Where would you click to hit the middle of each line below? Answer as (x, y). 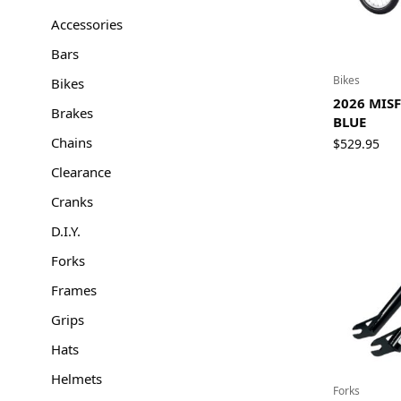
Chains (72, 142)
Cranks (72, 201)
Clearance (81, 172)
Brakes (72, 113)
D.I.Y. (66, 231)
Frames (74, 290)
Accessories (87, 24)
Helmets (77, 379)
